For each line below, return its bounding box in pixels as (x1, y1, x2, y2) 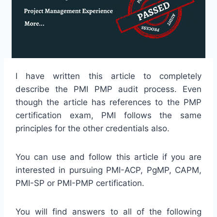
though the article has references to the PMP (15, 97, 201, 107)
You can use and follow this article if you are (15, 152, 201, 162)
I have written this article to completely (15, 71, 201, 81)
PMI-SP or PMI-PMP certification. (15, 178, 144, 188)
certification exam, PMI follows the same (15, 110, 201, 120)
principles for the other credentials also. (15, 123, 170, 133)
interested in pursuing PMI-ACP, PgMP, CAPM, (15, 165, 201, 175)
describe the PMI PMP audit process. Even (15, 84, 201, 94)
